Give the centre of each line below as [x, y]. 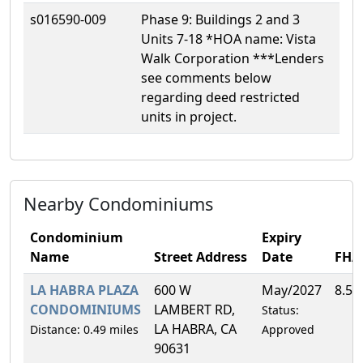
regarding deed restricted [220, 97]
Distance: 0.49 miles [84, 329]
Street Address [201, 256]
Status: [280, 310]
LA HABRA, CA [195, 329]
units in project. [189, 116]
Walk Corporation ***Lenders [233, 58]
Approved [288, 329]
